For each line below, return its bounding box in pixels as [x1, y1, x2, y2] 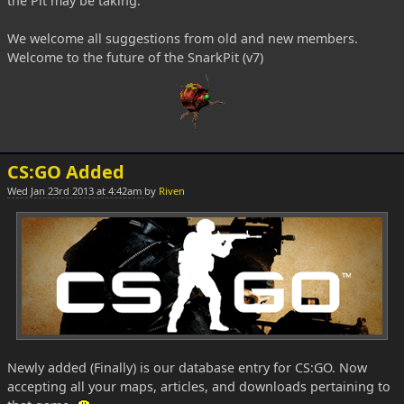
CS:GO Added [7, 160, 124, 184]
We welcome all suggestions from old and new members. [7, 30, 358, 47]
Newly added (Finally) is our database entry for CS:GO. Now [7, 359, 367, 376]
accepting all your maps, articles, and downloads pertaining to [7, 378, 390, 395]
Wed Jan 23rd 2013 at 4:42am [7, 184, 144, 197]
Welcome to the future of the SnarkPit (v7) [7, 49, 263, 66]
